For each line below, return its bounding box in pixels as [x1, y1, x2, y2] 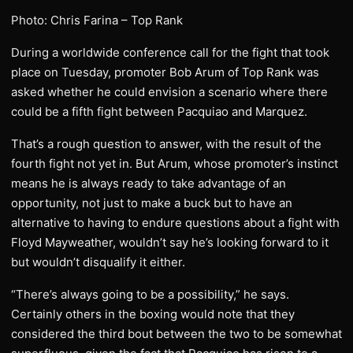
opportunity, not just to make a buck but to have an [11, 195, 292, 210]
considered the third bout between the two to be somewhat [11, 326, 342, 341]
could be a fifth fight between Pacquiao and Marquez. [11, 104, 307, 119]
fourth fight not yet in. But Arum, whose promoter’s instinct [11, 156, 338, 171]
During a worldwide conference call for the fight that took [11, 45, 329, 60]
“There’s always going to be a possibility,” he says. [11, 287, 289, 302]
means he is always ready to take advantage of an [11, 176, 286, 191]
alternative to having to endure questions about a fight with [11, 215, 340, 230]
